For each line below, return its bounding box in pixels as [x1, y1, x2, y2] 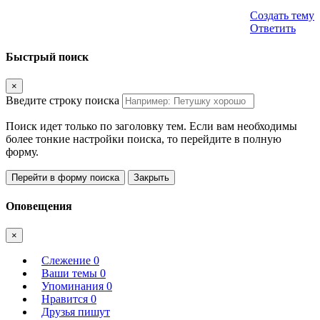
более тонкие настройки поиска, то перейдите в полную [6, 132, 281, 145]
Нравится [41, 293, 91, 306]
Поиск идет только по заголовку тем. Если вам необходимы [6, 119, 297, 132]
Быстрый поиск [6, 50, 89, 63]
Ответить [250, 22, 296, 35]
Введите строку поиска [6, 94, 119, 106]
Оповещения [6, 200, 72, 213]
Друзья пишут [41, 306, 110, 319]
